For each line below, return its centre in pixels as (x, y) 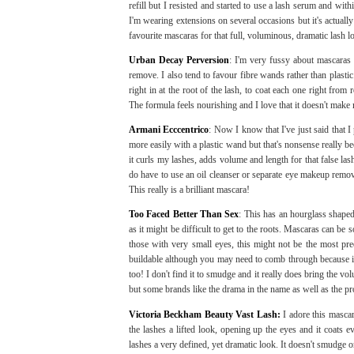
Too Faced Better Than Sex (184, 215)
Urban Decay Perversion (179, 60)
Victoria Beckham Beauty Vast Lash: (205, 314)
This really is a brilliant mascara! (189, 190)
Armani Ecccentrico (169, 130)
